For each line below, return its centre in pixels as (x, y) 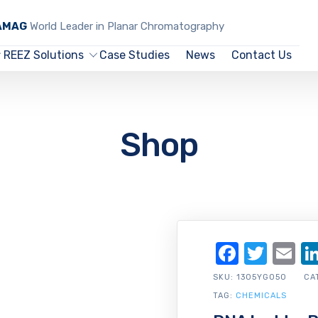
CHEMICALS (261, 296)
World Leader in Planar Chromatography (125, 26)
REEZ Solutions (43, 55)
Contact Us (261, 55)
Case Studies (135, 55)
